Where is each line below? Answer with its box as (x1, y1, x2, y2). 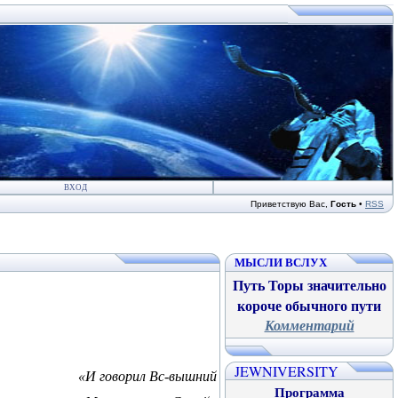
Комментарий (264, 315, 354, 335)
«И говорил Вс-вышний (78, 369, 217, 384)
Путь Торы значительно (232, 275, 386, 295)
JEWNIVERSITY (235, 362, 338, 380)
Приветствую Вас (251, 199, 325, 209)
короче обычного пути (237, 295, 381, 315)
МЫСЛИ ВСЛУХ (235, 253, 327, 271)
